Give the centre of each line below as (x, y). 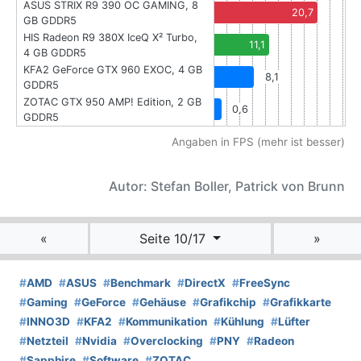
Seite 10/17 (175, 238)
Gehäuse (163, 302)
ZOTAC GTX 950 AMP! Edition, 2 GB (112, 102)
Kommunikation (166, 321)
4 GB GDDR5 (55, 52)
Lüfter (294, 321)
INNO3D (48, 321)
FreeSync (265, 282)
